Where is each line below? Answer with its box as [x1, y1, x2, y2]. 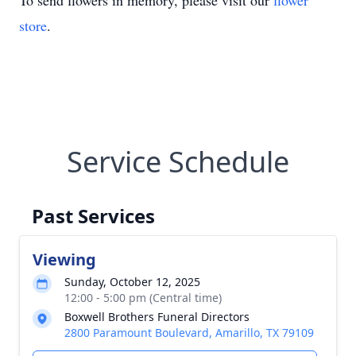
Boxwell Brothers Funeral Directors [64, 309, 250, 324]
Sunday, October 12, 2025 [64, 274, 200, 289]
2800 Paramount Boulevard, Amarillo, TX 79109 [64, 325, 314, 340]
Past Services [32, 203, 155, 229]
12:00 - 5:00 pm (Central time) [64, 290, 222, 305]
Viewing [33, 249, 96, 270]
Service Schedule [67, 142, 289, 181]
